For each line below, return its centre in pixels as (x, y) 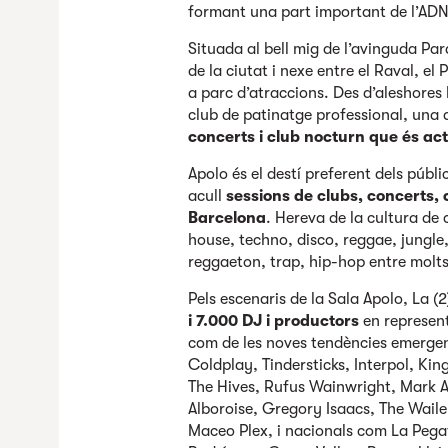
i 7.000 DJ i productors (274, 321)
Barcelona (227, 218)
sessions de (270, 196)
